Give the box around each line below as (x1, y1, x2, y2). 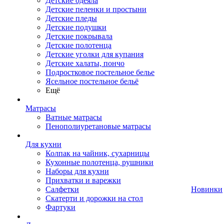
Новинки (191, 185, 222, 193)
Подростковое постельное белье (45, 68, 154, 76)
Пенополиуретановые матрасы (45, 122, 151, 130)
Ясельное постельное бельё (45, 77, 138, 85)
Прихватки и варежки (45, 176, 121, 184)
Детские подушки (45, 23, 106, 31)
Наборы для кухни (45, 167, 109, 175)
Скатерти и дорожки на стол (45, 194, 143, 202)
